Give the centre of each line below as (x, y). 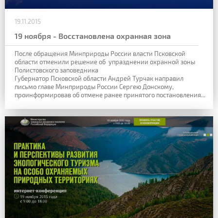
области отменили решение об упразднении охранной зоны (105, 62)
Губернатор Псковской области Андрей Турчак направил (99, 79)
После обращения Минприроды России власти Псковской (100, 54)
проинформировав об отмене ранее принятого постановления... (110, 95)
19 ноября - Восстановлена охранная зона (93, 36)
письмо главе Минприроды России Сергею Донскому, (94, 87)
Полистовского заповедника (56, 70)
